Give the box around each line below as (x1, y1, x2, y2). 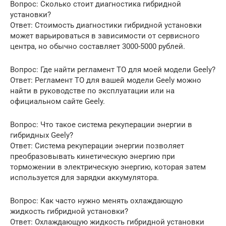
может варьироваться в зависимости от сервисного (10, 31, 200, 41)
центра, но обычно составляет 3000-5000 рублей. (10, 42, 185, 51)
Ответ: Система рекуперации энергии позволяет (10, 141, 184, 151)
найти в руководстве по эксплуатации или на (10, 86, 175, 96)
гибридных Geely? (10, 131, 73, 140)
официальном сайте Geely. (10, 97, 105, 106)
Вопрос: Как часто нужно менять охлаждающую (10, 196, 183, 206)
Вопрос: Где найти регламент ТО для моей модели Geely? (10, 65, 215, 75)
